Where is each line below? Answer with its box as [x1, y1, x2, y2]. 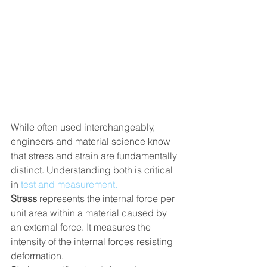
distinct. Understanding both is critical [11, 163, 175, 176]
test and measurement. [21, 178, 117, 190]
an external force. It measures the [11, 221, 153, 233]
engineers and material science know [11, 135, 173, 147]
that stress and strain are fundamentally [11, 149, 179, 162]
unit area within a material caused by [11, 206, 169, 219]
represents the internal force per [37, 192, 177, 204]
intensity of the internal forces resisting [11, 235, 175, 247]
